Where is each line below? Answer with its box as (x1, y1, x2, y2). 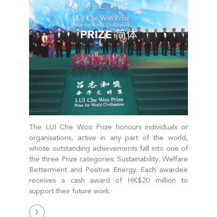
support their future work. (29, 187, 110, 195)
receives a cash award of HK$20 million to (29, 177, 188, 185)
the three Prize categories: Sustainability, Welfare (29, 155, 188, 163)
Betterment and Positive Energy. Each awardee (29, 166, 188, 174)
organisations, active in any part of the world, (29, 134, 188, 142)
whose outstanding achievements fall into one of (29, 145, 188, 153)
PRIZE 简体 (79, 30, 138, 41)
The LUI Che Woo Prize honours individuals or (29, 124, 188, 131)
